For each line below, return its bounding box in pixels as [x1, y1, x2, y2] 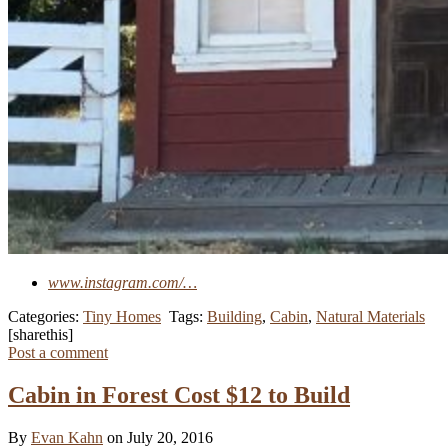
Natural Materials [316, 307, 425, 325]
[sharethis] [8, 325, 73, 343]
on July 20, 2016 [107, 428, 213, 446]
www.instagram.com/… [48, 273, 197, 291]
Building [207, 307, 262, 325]
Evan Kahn [31, 428, 103, 446]
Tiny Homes [83, 307, 161, 325]
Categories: [8, 307, 83, 325]
